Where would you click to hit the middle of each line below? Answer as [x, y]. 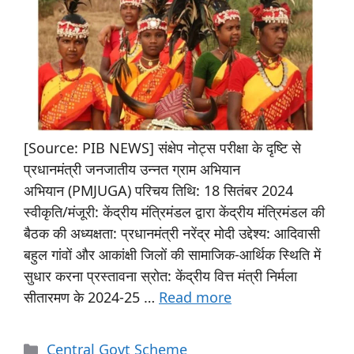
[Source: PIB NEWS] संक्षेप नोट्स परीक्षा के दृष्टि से [162, 148]
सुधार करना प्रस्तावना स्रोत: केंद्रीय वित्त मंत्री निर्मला [160, 276]
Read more [195, 298]
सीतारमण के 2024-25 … [91, 298]
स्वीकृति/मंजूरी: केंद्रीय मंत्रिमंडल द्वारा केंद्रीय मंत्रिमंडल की [174, 212]
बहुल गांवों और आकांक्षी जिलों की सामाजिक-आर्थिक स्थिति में [172, 255]
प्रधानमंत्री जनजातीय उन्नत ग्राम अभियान [132, 169]
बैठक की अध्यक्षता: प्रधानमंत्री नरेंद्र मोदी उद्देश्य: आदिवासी [172, 233]
